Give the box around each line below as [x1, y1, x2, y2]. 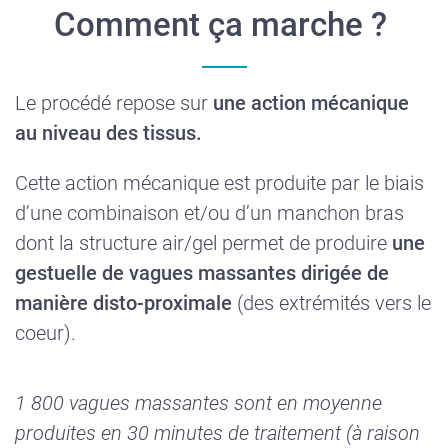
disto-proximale [88, 291, 232, 316]
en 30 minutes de [96, 421, 254, 446]
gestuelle [15, 261, 97, 286]
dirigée [301, 261, 362, 286]
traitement [254, 421, 341, 446]
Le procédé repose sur [15, 91, 213, 116]
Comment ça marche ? [53, 5, 395, 45]
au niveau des [15, 121, 143, 146]
